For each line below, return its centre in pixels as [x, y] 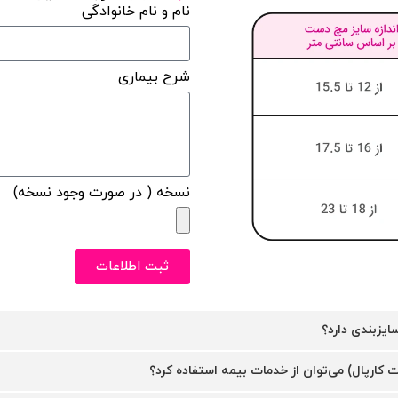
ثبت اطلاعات [132, 267]
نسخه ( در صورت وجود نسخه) [102, 193]
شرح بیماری [154, 77]
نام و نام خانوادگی [136, 12]
